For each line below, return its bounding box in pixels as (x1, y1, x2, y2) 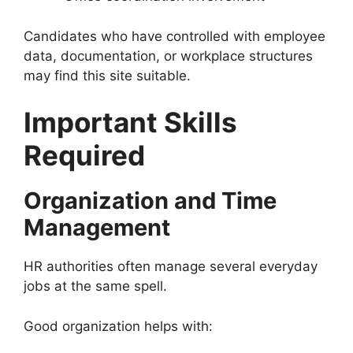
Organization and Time (24, 187, 277, 215)
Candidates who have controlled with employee (24, 28, 325, 44)
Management (24, 214, 170, 242)
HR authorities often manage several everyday (24, 258, 318, 275)
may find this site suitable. (24, 67, 191, 84)
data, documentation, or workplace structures (24, 47, 313, 64)
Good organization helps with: (24, 318, 213, 334)
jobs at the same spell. (24, 278, 167, 295)
